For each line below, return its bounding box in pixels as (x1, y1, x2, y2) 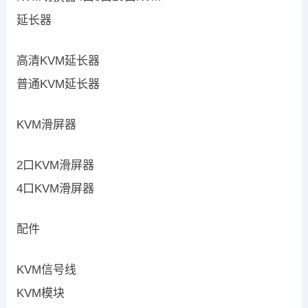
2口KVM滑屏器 (16, 159, 94, 173)
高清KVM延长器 (16, 54, 100, 68)
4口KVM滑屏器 (16, 182, 94, 196)
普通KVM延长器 (16, 78, 100, 91)
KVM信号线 (16, 263, 76, 277)
